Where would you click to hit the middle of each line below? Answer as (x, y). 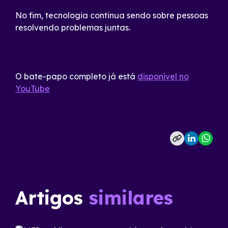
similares (131, 198)
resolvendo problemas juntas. (73, 27)
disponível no (163, 76)
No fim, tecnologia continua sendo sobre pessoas (112, 15)
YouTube (33, 89)
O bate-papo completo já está (76, 76)
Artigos (52, 198)
